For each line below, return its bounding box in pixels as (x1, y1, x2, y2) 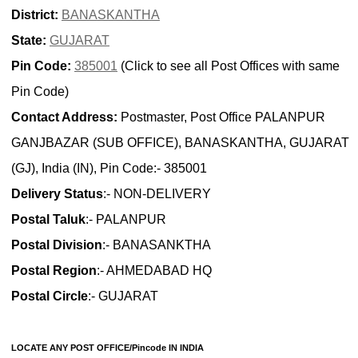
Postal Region (11, 264, 97, 278)
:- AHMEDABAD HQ (97, 264, 212, 278)
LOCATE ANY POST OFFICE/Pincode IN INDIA (11, 343, 204, 353)
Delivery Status (11, 187, 103, 201)
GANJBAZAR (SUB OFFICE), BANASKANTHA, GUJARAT (11, 136, 349, 150)
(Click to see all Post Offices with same (117, 59, 340, 74)
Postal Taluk (11, 213, 86, 227)
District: (11, 8, 58, 22)
